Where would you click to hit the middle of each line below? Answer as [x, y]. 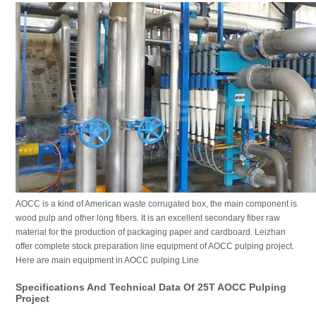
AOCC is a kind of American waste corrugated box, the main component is [156, 204]
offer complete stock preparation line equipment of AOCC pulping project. [154, 246]
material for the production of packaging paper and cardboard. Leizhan [150, 232]
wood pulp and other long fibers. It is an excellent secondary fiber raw [147, 218]
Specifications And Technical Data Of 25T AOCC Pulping [151, 287]
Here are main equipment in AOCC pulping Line [107, 260]
